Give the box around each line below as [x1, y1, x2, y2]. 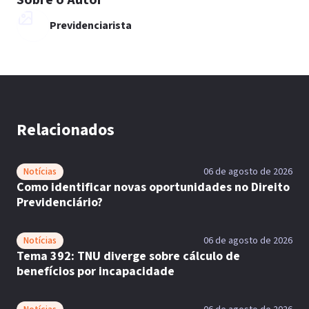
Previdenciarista [50, 18, 132, 33]
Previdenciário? [17, 194, 103, 211]
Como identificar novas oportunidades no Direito [17, 179, 290, 196]
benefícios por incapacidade [17, 263, 175, 280]
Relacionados [17, 118, 114, 142]
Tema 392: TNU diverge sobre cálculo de [17, 248, 240, 265]
